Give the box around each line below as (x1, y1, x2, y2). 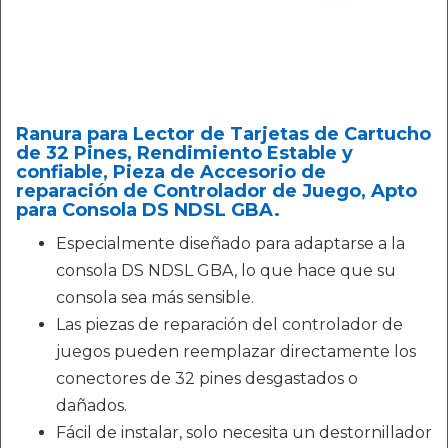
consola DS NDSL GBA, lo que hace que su (56, 261, 396, 280)
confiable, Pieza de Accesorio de (16, 161, 326, 183)
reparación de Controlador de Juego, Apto (16, 180, 417, 202)
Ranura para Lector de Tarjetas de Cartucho (16, 123, 431, 145)
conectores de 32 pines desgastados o (56, 369, 358, 388)
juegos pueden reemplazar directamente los (56, 342, 416, 361)
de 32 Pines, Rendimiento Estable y (16, 142, 353, 164)
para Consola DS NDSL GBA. (16, 199, 280, 221)
